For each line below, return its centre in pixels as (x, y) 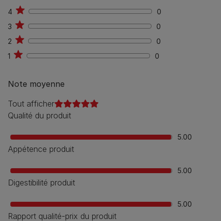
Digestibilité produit (41, 183)
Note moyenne (36, 84)
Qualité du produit (39, 115)
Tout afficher (31, 104)
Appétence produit (41, 149)
